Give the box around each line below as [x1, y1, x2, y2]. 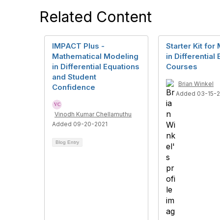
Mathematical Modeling [52, 52, 138, 61]
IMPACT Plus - [52, 41, 105, 51]
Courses [166, 62, 197, 71]
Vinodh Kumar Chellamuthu [55, 110, 132, 118]
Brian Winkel [178, 80, 214, 87]
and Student [52, 72, 96, 82]
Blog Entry [55, 139, 79, 145]
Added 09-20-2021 [52, 120, 108, 128]
